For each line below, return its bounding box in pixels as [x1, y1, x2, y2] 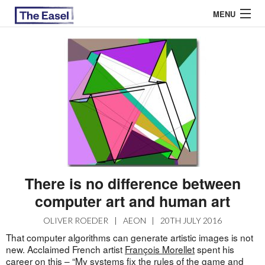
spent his [194, 243, 234, 256]
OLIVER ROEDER [43, 215, 108, 226]
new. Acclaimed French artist [5, 243, 125, 256]
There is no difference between [24, 173, 241, 195]
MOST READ [14, 166, 64, 179]
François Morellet [124, 243, 195, 256]
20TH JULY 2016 [160, 215, 222, 226]
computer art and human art [35, 190, 230, 212]
